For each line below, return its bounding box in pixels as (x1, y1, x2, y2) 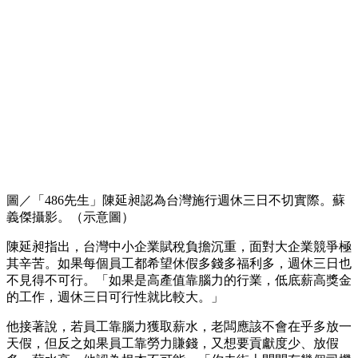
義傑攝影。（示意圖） (6, 210, 134, 225)
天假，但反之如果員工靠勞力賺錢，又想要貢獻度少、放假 (6, 336, 339, 351)
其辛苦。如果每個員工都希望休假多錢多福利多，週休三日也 (6, 257, 352, 271)
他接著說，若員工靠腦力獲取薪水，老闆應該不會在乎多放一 (6, 320, 352, 334)
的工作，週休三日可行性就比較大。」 (6, 290, 224, 304)
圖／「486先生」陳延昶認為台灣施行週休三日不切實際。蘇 (6, 193, 345, 208)
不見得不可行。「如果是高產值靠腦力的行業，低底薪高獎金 (6, 273, 352, 288)
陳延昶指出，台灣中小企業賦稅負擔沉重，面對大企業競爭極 (6, 240, 352, 254)
